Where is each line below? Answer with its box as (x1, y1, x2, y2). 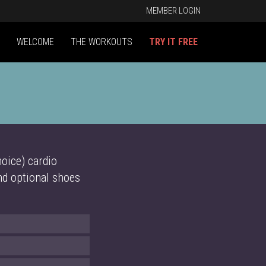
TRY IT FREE (149, 36, 198, 47)
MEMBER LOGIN (146, 5, 201, 16)
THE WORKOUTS (71, 36, 132, 47)
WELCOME (17, 36, 54, 47)
